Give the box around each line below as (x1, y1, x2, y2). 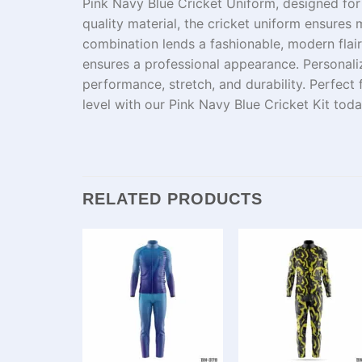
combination (82, 35, 162, 52)
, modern (280, 35, 339, 52)
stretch (169, 75, 212, 92)
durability (246, 75, 302, 92)
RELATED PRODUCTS (82, 189, 263, 208)
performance (82, 75, 162, 92)
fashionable (210, 35, 280, 52)
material (128, 15, 177, 32)
